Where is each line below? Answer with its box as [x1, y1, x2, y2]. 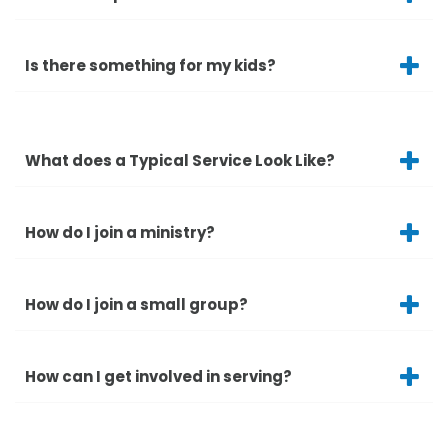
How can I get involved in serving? [25, 366, 292, 388]
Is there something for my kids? [25, 55, 276, 77]
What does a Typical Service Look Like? [25, 150, 335, 172]
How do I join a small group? [25, 294, 248, 316]
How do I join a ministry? [25, 222, 215, 244]
